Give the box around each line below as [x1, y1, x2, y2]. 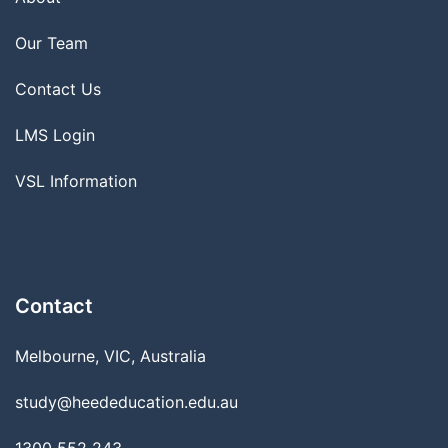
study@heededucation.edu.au [15, 392, 238, 412]
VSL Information [15, 171, 137, 191]
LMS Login [15, 125, 95, 145]
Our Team [15, 33, 88, 53]
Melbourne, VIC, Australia [15, 346, 206, 366]
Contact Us [15, 79, 101, 99]
